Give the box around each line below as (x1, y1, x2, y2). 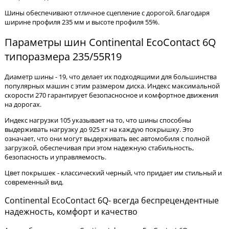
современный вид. (5, 177, 63, 187)
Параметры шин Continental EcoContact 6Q (5, 35, 216, 49)
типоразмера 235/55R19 (5, 49, 122, 63)
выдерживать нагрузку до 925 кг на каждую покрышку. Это (5, 125, 194, 134)
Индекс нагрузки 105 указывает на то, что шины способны (5, 116, 191, 125)
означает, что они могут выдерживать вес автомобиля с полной (5, 134, 210, 144)
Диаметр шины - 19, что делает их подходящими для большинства (5, 72, 217, 82)
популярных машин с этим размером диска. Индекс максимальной (5, 81, 220, 91)
